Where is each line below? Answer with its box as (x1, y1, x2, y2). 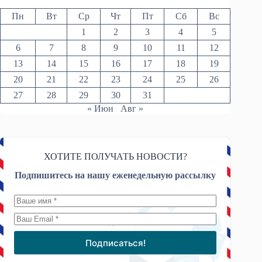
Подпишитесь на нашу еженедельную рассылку (15, 170, 216, 181)
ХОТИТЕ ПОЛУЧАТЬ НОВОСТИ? (43, 151, 187, 161)
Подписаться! (85, 237, 146, 249)
